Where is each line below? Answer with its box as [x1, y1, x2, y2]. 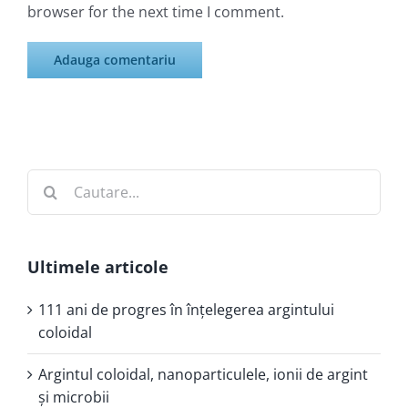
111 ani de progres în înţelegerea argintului [38, 300, 334, 321]
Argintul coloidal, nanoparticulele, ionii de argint [38, 364, 368, 385]
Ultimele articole [27, 255, 168, 278]
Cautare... [26, 168, 92, 189]
